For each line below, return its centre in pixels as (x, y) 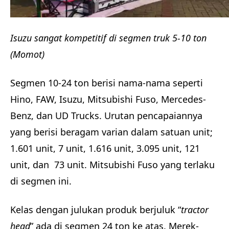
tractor (195, 209)
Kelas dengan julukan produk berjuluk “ (96, 209)
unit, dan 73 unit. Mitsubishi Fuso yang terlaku (112, 164)
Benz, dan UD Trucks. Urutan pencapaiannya (106, 115)
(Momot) (27, 54)
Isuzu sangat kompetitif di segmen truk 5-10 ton (108, 38)
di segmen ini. (41, 181)
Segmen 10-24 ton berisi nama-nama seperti (107, 83)
